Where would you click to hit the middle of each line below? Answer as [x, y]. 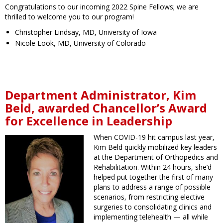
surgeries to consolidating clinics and [153, 207]
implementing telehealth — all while [151, 217]
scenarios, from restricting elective [149, 197]
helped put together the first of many [153, 177]
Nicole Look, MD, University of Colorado [80, 43]
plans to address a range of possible [152, 187]
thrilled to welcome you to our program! [69, 17]
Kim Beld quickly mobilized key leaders [155, 147]
